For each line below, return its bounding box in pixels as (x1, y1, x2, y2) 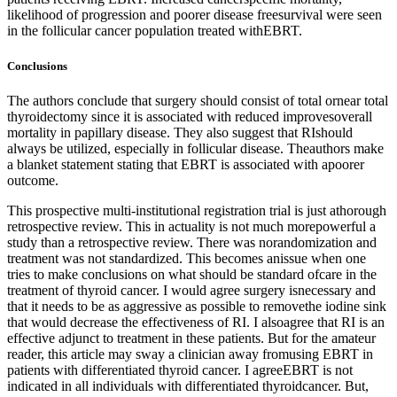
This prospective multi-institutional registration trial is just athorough (7, 202, 386, 218)
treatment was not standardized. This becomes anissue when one (7, 250, 366, 266)
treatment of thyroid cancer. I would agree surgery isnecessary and (7, 282, 376, 298)
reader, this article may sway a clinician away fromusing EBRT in (7, 346, 373, 362)
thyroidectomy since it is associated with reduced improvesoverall (7, 108, 372, 124)
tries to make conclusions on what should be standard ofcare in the (7, 266, 377, 282)
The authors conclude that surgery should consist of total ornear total (7, 92, 388, 108)
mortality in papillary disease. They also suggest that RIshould (7, 124, 353, 140)
